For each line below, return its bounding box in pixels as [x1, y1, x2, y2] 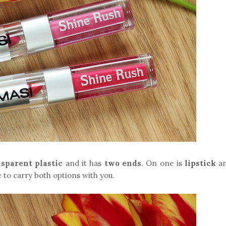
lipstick [185, 158, 216, 168]
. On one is [141, 158, 185, 168]
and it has [63, 158, 104, 168]
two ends [104, 158, 141, 168]
